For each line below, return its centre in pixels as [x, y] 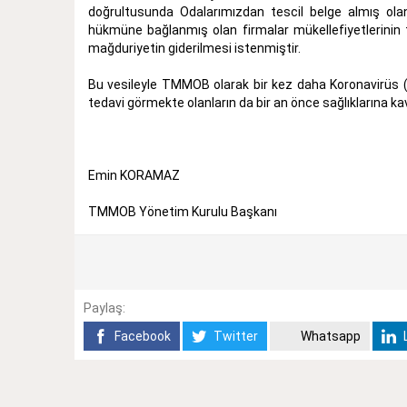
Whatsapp [329, 336]
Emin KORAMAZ [134, 175]
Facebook [141, 336]
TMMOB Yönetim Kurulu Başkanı [183, 211]
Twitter [234, 336]
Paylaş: [104, 308]
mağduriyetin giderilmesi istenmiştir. [196, 48]
